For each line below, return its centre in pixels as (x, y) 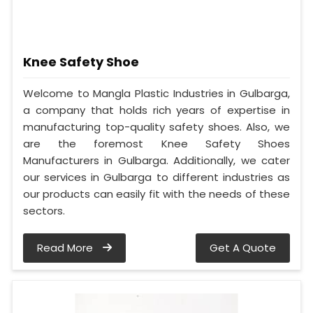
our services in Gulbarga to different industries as (156, 177)
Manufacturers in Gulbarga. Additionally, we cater (156, 161)
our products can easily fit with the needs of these (156, 194)
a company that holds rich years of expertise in (156, 110)
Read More (66, 248)
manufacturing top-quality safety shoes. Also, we (156, 127)
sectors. (44, 211)
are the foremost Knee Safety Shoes (156, 144)
